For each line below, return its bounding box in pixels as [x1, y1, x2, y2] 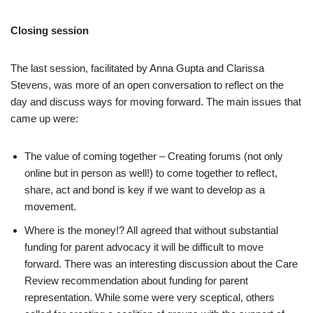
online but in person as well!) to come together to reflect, [24, 167, 277, 179]
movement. [24, 201, 76, 212]
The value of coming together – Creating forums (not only [24, 150, 283, 162]
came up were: [10, 112, 78, 124]
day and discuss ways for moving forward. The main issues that [10, 96, 301, 108]
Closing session [10, 24, 92, 36]
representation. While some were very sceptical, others [24, 291, 275, 303]
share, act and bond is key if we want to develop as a [24, 184, 265, 196]
